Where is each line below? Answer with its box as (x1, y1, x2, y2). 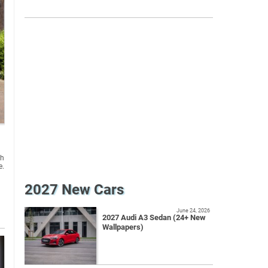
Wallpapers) (102, 223, 144, 232)
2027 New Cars (25, 181, 124, 199)
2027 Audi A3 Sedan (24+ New (102, 213, 206, 223)
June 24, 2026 (176, 207, 210, 214)
